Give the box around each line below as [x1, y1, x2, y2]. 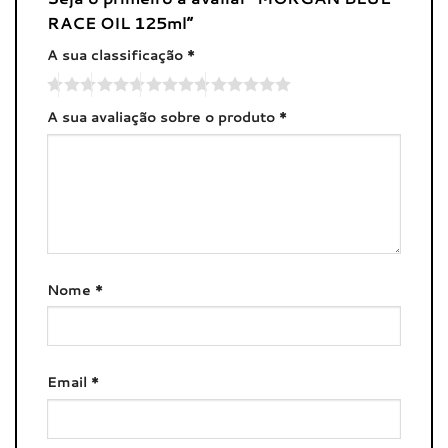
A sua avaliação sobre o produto [47, 105, 279, 127]
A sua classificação [47, 44, 187, 66]
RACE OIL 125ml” [47, 11, 197, 35]
